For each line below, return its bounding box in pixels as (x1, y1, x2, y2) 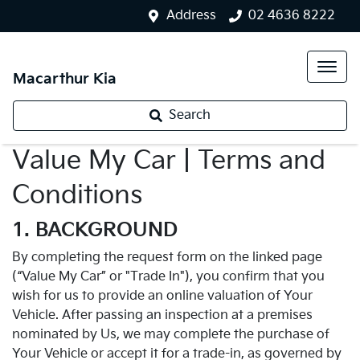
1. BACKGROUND (12, 219, 178, 242)
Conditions (12, 180, 142, 211)
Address (166, 8, 216, 23)
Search (169, 108, 211, 123)
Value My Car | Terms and (12, 145, 325, 177)
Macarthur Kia (13, 71, 117, 88)
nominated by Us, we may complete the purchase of (12, 327, 329, 342)
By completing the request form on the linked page (12, 250, 322, 265)
